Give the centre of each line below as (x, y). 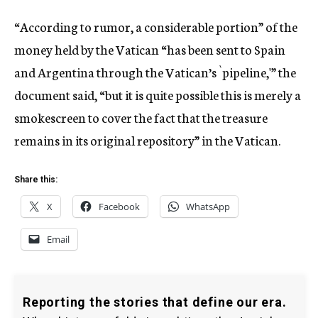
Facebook (119, 207)
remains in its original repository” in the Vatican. (147, 140)
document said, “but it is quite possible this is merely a (158, 94)
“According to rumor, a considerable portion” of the (156, 26)
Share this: (36, 180)
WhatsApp (208, 207)
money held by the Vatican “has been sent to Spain (150, 49)
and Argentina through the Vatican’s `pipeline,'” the (155, 72)
